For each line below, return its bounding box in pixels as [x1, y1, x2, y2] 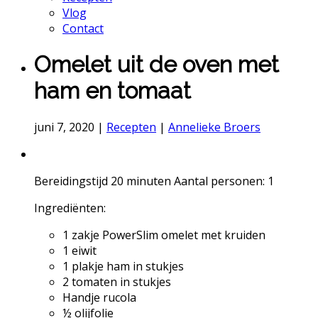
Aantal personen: [171, 172, 268, 189]
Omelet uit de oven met [34, 51, 279, 78]
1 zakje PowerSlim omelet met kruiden [62, 226, 265, 243]
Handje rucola [62, 289, 136, 305]
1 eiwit [62, 242, 97, 258]
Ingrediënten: [34, 199, 106, 216]
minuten [124, 172, 171, 189]
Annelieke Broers [168, 119, 261, 135]
